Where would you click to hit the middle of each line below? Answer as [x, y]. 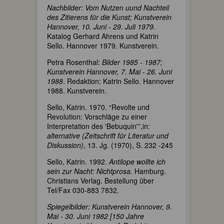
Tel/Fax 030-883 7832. [83, 190]
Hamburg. [149, 171]
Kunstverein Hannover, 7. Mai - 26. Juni [109, 71]
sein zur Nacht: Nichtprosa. [90, 171]
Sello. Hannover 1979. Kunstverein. [103, 45]
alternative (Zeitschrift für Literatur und [108, 135]
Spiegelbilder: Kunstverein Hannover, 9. [109, 206]
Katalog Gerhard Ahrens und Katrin [103, 36]
